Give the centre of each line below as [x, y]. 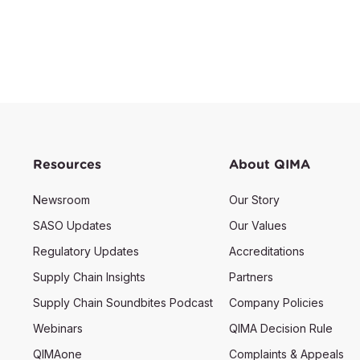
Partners [252, 277]
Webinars [57, 329]
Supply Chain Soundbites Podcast [123, 303]
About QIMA [270, 164]
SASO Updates [72, 226]
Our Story [255, 200]
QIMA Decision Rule [281, 329]
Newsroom [61, 200]
